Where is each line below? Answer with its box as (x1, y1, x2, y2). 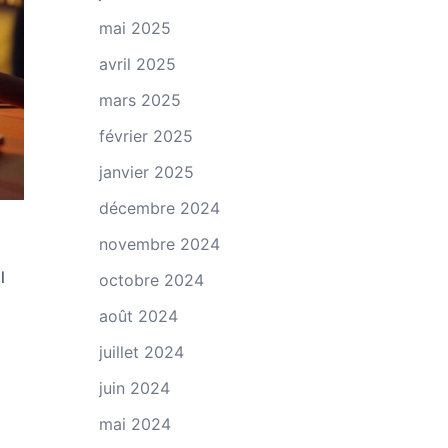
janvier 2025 (98, 162, 194, 182)
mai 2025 (98, 18, 171, 38)
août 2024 (98, 306, 178, 326)
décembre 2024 (98, 198, 220, 218)
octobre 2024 (98, 270, 204, 290)
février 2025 (98, 126, 193, 146)
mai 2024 (98, 414, 171, 434)
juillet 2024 (98, 342, 184, 362)
